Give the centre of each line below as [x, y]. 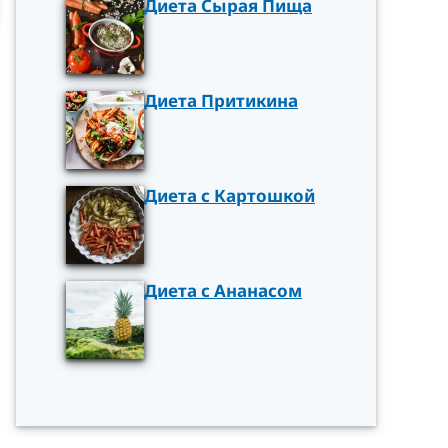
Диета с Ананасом [223, 291]
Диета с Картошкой [229, 196]
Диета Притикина [221, 101]
